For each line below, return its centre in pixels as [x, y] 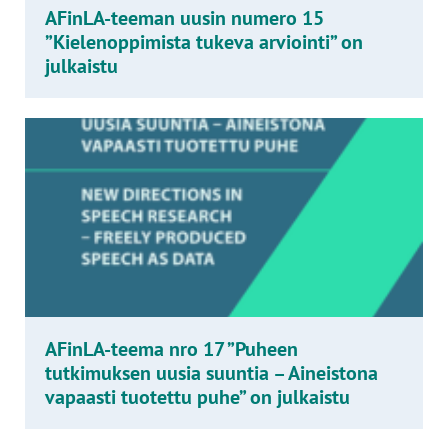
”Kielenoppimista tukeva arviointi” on [204, 42]
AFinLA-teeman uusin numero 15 [184, 18]
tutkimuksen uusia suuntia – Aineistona [211, 373]
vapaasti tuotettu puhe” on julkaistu [200, 397]
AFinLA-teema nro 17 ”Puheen [171, 349]
